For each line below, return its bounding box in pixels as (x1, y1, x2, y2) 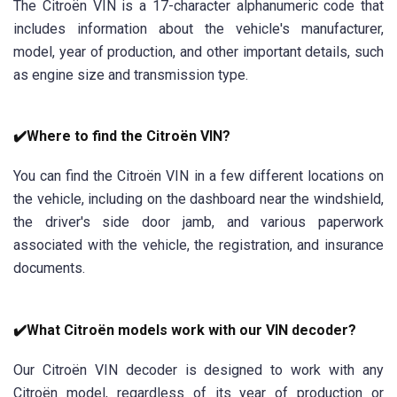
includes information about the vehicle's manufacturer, (13, 19, 384, 37)
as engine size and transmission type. (13, 66, 248, 83)
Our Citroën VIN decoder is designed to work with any (13, 362, 384, 379)
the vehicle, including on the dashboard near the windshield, (13, 191, 384, 208)
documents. (13, 260, 85, 277)
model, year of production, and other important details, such (13, 43, 384, 60)
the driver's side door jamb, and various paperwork (13, 214, 384, 231)
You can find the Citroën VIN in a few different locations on (13, 167, 384, 185)
